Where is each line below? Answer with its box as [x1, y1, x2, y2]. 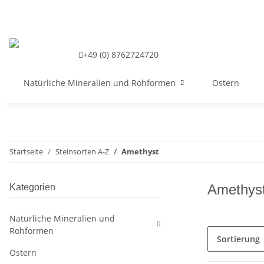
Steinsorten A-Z [55, 146, 109, 157]
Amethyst [121, 146, 159, 157]
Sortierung [217, 233, 260, 245]
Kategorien [9, 182, 55, 192]
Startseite [9, 146, 43, 157]
